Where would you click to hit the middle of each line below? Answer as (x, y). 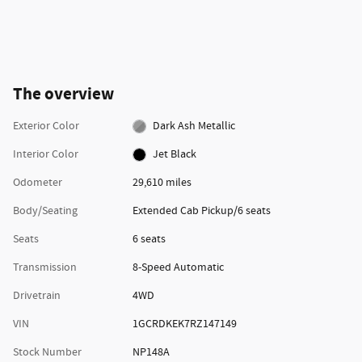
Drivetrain (37, 295)
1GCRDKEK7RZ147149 (184, 324)
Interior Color (46, 154)
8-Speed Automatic (178, 267)
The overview (63, 94)
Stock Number (47, 352)
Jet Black (175, 154)
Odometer (38, 182)
